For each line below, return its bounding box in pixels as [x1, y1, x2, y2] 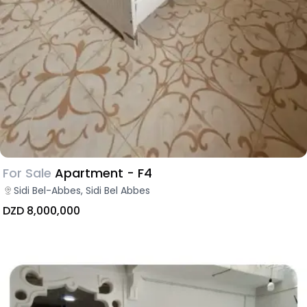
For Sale [3, 164, 51, 182]
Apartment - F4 [55, 164, 152, 182]
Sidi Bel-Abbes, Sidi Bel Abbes [14, 183, 150, 197]
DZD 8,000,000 [3, 202, 80, 219]
